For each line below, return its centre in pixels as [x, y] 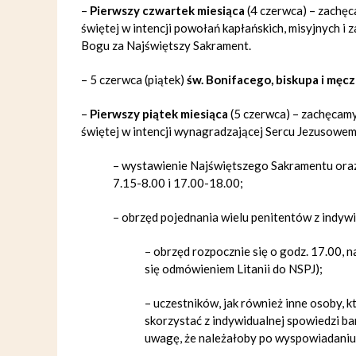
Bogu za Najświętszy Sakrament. [166, 45]
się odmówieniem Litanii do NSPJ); [234, 269]
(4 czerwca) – [281, 10]
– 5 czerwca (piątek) [134, 79]
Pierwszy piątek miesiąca [159, 114]
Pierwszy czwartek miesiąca [168, 10]
